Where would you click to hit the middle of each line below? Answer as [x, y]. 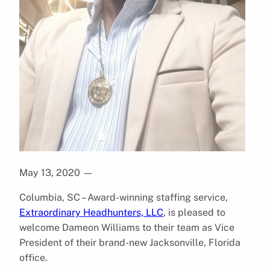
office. [33, 257]
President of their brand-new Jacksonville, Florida [130, 242]
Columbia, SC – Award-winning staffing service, [124, 197]
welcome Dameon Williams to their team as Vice [127, 227]
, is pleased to [194, 212]
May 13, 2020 [50, 172]
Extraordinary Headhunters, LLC [91, 212]
